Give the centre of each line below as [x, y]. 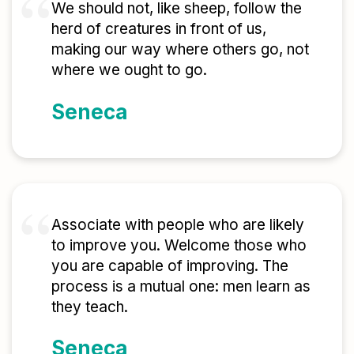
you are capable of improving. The [170, 265]
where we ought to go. [129, 70]
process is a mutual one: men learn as [181, 286]
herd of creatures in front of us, [159, 29]
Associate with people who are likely [178, 224]
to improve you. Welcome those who [179, 245]
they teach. [90, 307]
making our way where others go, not [180, 50]
